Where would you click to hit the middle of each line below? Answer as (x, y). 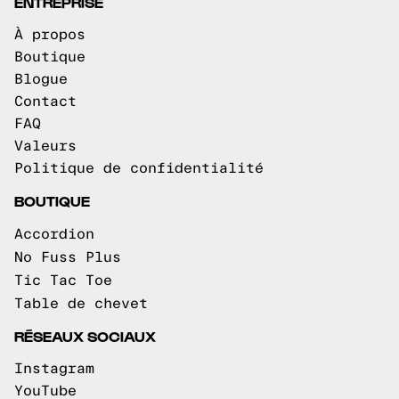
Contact (45, 102)
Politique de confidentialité (139, 169)
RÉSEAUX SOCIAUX (85, 337)
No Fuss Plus (68, 258)
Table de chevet (81, 304)
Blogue (41, 80)
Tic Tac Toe (63, 281)
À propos (50, 35)
